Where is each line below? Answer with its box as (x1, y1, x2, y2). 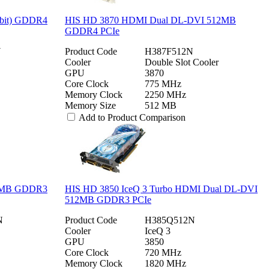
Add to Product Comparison (79, 112, 186, 122)
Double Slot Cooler (145, 56, 219, 67)
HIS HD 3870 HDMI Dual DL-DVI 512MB (65, 14, 236, 25)
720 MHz (145, 247, 181, 258)
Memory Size (65, 100, 116, 110)
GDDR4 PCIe (65, 25, 119, 36)
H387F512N (145, 46, 193, 56)
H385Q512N (145, 214, 195, 225)
